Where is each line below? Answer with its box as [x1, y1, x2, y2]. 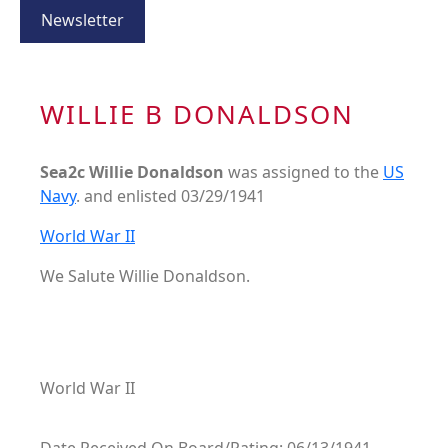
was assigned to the [228, 161, 383, 184]
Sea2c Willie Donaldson [40, 161, 228, 184]
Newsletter [41, 9, 124, 32]
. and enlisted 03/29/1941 [76, 185, 265, 208]
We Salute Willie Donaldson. [40, 265, 250, 288]
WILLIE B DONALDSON [40, 96, 354, 133]
